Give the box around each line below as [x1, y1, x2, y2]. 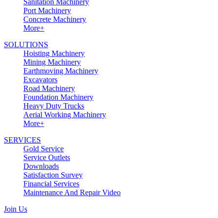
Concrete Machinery [23, 15, 86, 24]
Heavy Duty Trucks [23, 102, 84, 110]
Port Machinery [23, 6, 71, 15]
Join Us [4, 205, 27, 214]
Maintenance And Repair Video [23, 188, 121, 197]
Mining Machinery [23, 58, 81, 67]
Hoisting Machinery [23, 49, 85, 58]
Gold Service [23, 145, 64, 153]
